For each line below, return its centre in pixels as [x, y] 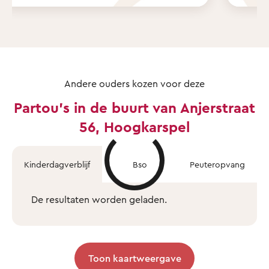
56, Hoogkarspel [134, 126]
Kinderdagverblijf [57, 164]
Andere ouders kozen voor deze [134, 83]
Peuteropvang [217, 164]
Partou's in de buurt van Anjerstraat [134, 107]
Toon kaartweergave [134, 258]
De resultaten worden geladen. [99, 199]
